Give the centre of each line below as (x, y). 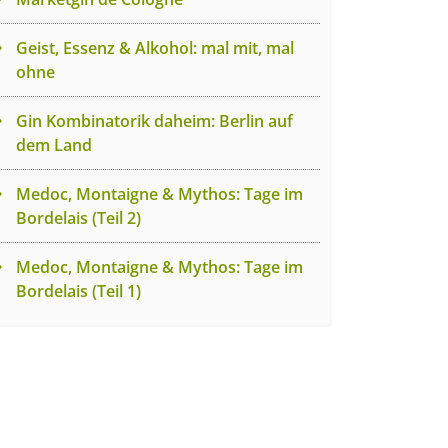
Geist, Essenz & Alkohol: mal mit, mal (155, 48)
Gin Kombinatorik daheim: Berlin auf (154, 121)
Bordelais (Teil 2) (78, 218)
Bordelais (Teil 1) (78, 291)
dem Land (54, 145)
